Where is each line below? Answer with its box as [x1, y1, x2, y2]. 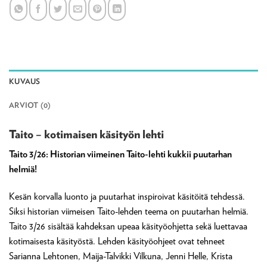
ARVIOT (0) [9, 100, 51, 110]
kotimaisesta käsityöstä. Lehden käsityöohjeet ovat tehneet [9, 235, 225, 247]
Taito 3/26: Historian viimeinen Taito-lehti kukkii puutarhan [9, 148, 232, 160]
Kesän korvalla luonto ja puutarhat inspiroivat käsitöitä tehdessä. [9, 191, 245, 202]
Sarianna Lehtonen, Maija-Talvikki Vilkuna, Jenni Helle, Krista [9, 250, 232, 262]
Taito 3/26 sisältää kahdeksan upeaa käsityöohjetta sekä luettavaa [9, 221, 247, 232]
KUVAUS [9, 76, 41, 86]
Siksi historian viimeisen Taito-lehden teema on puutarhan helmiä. [9, 206, 249, 217]
